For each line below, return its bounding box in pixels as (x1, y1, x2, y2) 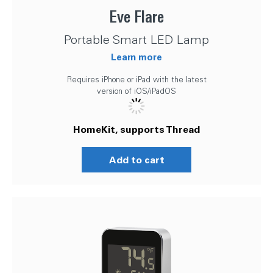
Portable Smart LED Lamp (64, 31, 209, 47)
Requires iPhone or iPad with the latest (66, 74, 207, 84)
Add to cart (108, 152, 165, 166)
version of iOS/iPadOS (97, 85, 176, 96)
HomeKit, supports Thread (73, 122, 200, 135)
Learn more (111, 50, 162, 63)
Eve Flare (109, 7, 164, 26)
